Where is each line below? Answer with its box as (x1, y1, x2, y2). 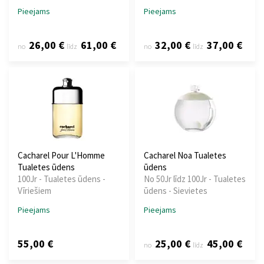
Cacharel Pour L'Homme (18, 150, 105, 161)
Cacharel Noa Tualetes (144, 150, 226, 161)
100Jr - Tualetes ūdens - (18, 173, 105, 185)
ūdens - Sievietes (144, 185, 207, 197)
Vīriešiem (18, 185, 51, 197)
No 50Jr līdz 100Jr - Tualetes (144, 173, 246, 185)
